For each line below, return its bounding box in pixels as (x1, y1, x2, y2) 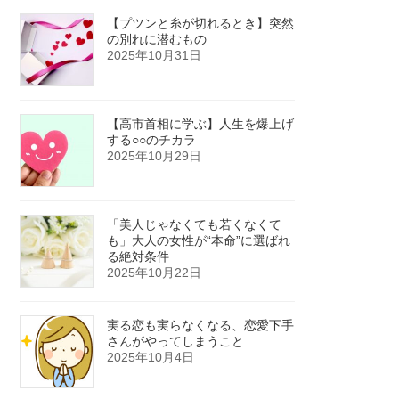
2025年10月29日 (107, 149, 202, 164)
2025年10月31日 (107, 48, 202, 63)
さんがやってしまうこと (107, 334, 245, 349)
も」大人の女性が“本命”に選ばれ (107, 233, 291, 248)
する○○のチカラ (107, 133, 197, 148)
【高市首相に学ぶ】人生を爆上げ (107, 117, 295, 132)
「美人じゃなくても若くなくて (107, 217, 282, 232)
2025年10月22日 (107, 265, 202, 281)
